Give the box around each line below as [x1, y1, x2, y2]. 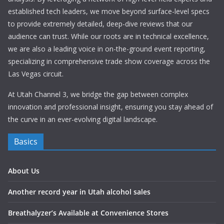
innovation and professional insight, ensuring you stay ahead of [8, 102, 213, 111]
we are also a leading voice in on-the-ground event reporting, [8, 44, 205, 53]
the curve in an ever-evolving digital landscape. [8, 114, 157, 124]
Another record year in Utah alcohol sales [8, 187, 150, 196]
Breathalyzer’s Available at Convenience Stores [8, 208, 168, 217]
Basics [14, 136, 37, 147]
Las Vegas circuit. [8, 69, 63, 78]
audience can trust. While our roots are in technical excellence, [8, 31, 209, 41]
